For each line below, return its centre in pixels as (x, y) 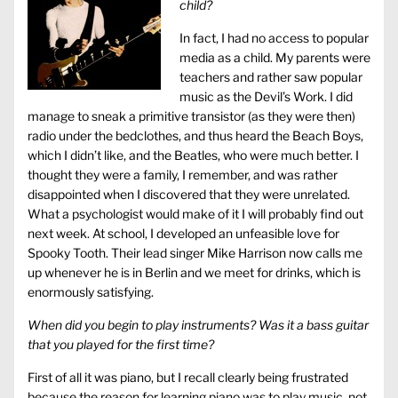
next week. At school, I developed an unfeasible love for (183, 234)
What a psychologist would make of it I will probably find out (195, 214)
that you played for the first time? (121, 345)
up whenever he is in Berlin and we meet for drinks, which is (194, 273)
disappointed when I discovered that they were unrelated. (189, 195)
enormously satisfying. (91, 292)
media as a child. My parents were (275, 58)
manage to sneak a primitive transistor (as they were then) (191, 116)
